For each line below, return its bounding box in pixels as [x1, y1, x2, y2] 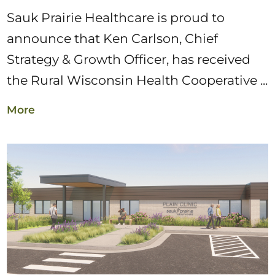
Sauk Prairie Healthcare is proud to [7, 9, 225, 25]
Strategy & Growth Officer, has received [7, 51, 251, 67]
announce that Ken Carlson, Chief [7, 30, 219, 46]
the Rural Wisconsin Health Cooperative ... [7, 72, 268, 88]
